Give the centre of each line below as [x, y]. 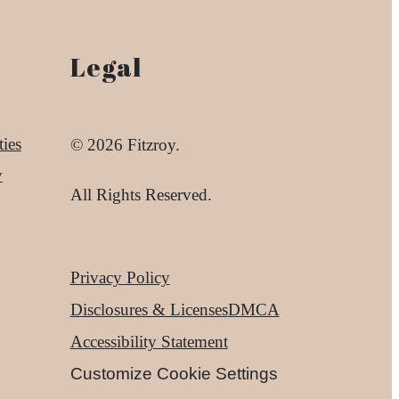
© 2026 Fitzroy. [125, 145]
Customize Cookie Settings [174, 374]
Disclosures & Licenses [149, 310]
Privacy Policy [120, 278]
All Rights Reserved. [141, 194]
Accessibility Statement [149, 342]
